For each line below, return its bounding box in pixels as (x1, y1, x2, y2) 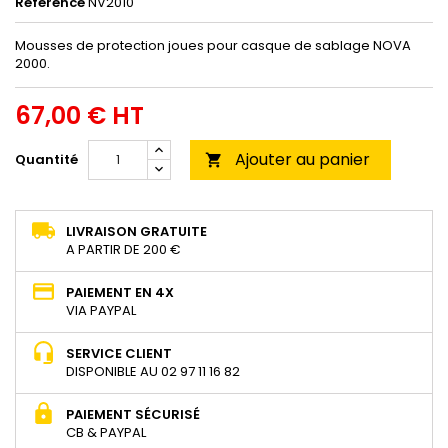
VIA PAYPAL (66, 300, 136, 320)
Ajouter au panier (235, 147, 370, 171)
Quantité (15, 149, 78, 169)
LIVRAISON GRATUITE (66, 221, 207, 241)
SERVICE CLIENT (66, 343, 172, 363)
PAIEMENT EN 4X (66, 282, 174, 302)
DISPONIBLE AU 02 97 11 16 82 (66, 361, 240, 381)
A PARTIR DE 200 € (66, 239, 181, 259)
